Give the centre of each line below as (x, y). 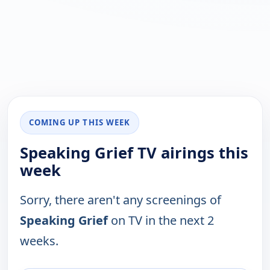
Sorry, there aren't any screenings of (121, 200)
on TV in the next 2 (161, 221)
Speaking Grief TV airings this (134, 153)
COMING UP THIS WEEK (80, 123)
